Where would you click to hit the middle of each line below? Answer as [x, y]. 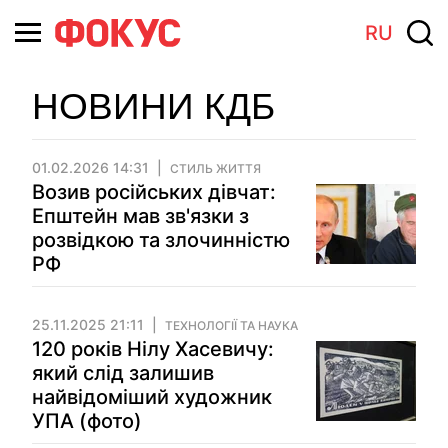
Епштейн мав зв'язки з [140, 216]
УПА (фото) [87, 421]
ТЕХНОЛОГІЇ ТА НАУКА [231, 325]
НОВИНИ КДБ [153, 106]
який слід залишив [123, 373]
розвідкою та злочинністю [161, 240]
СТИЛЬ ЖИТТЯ [215, 168]
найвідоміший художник [152, 397]
